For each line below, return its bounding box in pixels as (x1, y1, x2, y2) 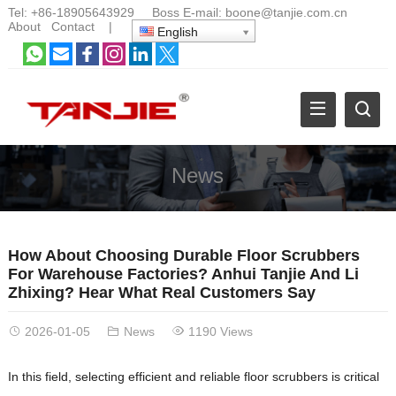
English (153, 25, 198, 39)
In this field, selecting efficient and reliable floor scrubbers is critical (7, 369, 379, 384)
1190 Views (187, 324, 253, 339)
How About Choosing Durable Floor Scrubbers (7, 246, 360, 264)
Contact (50, 19, 95, 34)
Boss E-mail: (133, 5, 225, 19)
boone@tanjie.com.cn (225, 5, 347, 19)
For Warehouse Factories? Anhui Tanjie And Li (7, 264, 359, 283)
